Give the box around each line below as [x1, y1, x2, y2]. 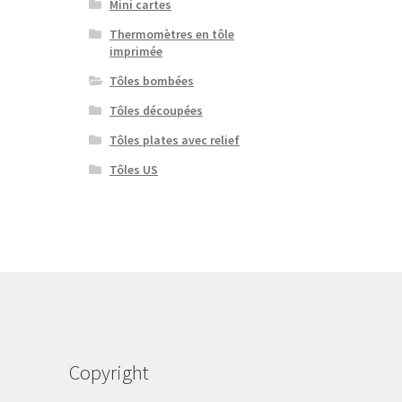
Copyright [68, 359, 149, 385]
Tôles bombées [109, 72, 194, 89]
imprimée [109, 42, 162, 59]
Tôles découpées [109, 101, 203, 118]
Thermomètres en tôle [109, 25, 234, 42]
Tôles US [109, 161, 158, 178]
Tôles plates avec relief [109, 131, 240, 148]
